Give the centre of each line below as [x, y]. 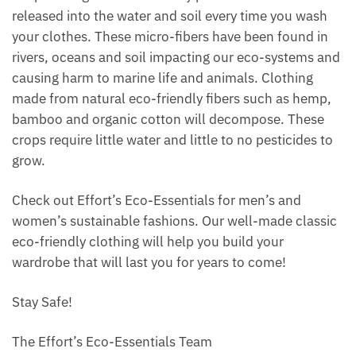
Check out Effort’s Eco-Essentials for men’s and [157, 200]
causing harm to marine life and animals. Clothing [163, 77]
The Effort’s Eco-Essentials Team [112, 342]
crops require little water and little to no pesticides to [172, 139]
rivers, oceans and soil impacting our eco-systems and [176, 57]
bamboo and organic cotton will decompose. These [168, 119]
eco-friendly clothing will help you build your [148, 241]
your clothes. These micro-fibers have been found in [170, 36]
